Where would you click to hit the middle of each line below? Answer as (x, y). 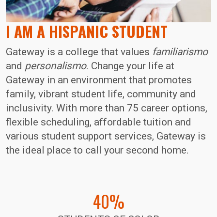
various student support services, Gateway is (106, 136)
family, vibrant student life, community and (101, 94)
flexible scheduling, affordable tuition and (99, 122)
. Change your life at (130, 66)
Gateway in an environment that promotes (99, 80)
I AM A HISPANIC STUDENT (87, 31)
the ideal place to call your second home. (97, 150)
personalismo (55, 66)
